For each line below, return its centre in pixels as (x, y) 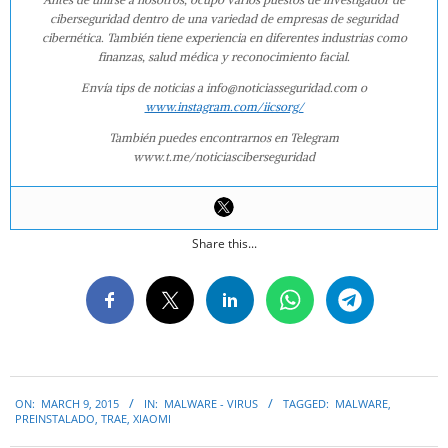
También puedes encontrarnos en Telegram (224, 137)
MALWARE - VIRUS (211, 404)
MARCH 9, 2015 (80, 404)
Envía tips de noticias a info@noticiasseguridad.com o (224, 87)
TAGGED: (306, 404)
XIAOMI (152, 419)
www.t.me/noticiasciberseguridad (224, 156)
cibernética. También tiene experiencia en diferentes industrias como (224, 37)
